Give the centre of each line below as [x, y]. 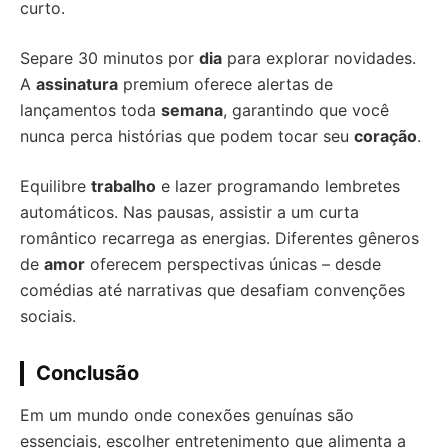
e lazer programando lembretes [278, 186]
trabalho [123, 186]
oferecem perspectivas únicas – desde [233, 264]
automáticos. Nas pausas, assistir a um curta [189, 212]
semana [192, 110]
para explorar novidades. [319, 58]
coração [385, 136]
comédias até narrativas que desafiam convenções [212, 290]
